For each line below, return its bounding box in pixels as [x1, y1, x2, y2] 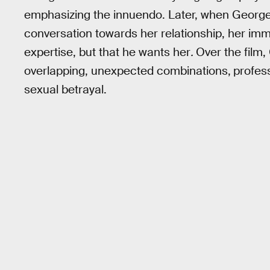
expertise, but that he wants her [24, 44, 190, 60]
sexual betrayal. [24, 81, 107, 97]
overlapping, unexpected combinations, [24, 63, 231, 78]
